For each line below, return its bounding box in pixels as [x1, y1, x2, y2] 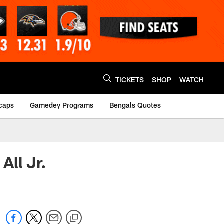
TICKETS [115, 75, 144, 84]
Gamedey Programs [30, 101, 93, 109]
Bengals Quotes [109, 101, 161, 109]
